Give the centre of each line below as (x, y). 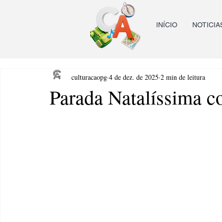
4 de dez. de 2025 (134, 77)
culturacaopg (89, 77)
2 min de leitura (183, 77)
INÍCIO (167, 25)
